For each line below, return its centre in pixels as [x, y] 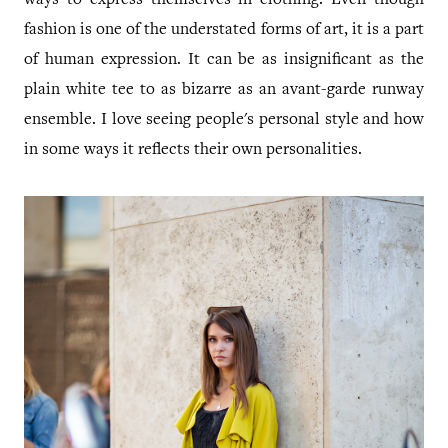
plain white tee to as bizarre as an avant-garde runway [224, 91]
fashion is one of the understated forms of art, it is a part [224, 31]
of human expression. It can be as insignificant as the [224, 61]
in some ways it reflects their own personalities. [193, 151]
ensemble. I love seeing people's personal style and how [224, 121]
